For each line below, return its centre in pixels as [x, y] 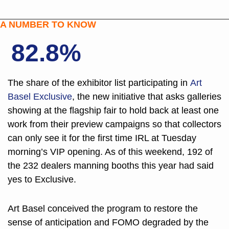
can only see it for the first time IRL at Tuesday [102, 138]
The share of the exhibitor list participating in [99, 83]
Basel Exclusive [40, 97]
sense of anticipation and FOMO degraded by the [108, 223]
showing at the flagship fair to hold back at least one [113, 111]
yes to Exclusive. [42, 180]
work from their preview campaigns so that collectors [114, 124]
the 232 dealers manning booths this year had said [111, 166]
